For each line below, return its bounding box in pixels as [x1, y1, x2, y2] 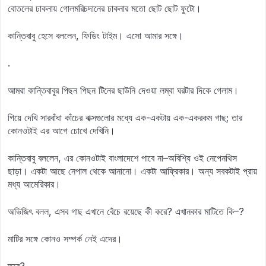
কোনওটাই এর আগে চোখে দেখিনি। [8, 125, 115, 137]
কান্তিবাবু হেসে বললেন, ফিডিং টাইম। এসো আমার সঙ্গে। [8, 30, 183, 42]
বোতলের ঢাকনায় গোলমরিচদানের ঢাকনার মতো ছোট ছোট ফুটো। [8, 2, 201, 14]
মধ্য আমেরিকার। [8, 178, 61, 190]
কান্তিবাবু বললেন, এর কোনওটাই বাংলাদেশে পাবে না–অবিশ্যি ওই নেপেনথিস [8, 152, 237, 164]
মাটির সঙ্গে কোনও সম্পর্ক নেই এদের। [8, 233, 122, 245]
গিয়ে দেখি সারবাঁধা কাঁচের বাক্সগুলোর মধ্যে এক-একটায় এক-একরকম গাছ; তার [8, 112, 242, 123]
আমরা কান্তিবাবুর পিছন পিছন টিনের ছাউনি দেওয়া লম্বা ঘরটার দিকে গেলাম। [8, 84, 239, 96]
